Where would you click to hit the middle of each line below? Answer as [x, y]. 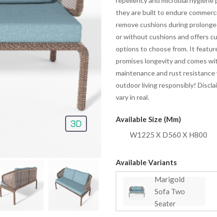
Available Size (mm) [148, 119]
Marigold [170, 179]
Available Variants [146, 162]
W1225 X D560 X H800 [169, 135]
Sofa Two [170, 191]
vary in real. [132, 97]
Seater [165, 203]
